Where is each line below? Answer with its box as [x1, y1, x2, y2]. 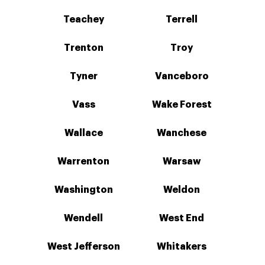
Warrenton [57, 157, 109, 166]
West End [159, 214, 204, 223]
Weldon [163, 185, 200, 195]
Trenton [63, 43, 104, 53]
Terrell [166, 15, 198, 24]
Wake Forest [151, 100, 212, 109]
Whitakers [157, 242, 206, 251]
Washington [54, 185, 113, 195]
